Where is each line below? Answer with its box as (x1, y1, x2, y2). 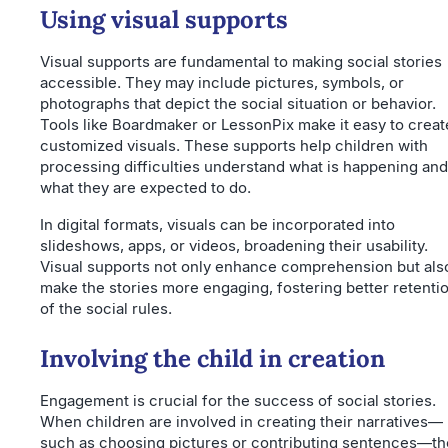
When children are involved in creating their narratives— (40, 412, 443, 432)
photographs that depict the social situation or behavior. (40, 94, 436, 114)
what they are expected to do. (40, 178, 251, 198)
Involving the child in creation (40, 343, 385, 375)
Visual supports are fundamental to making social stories (40, 52, 442, 72)
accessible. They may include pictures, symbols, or (40, 73, 404, 93)
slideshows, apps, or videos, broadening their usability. (40, 236, 428, 256)
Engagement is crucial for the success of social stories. (40, 391, 436, 411)
